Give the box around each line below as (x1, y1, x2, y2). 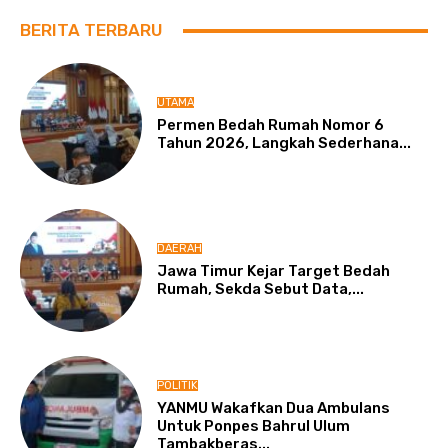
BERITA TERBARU (20, 20, 163, 41)
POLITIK (157, 379, 199, 393)
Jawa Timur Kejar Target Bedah (157, 262, 391, 281)
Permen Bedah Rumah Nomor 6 (157, 115, 385, 134)
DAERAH (157, 242, 203, 256)
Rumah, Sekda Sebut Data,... (157, 280, 365, 299)
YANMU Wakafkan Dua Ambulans (157, 399, 391, 418)
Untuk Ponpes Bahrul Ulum (157, 417, 351, 436)
